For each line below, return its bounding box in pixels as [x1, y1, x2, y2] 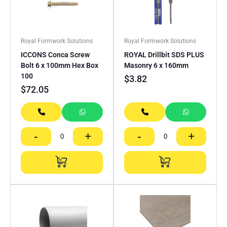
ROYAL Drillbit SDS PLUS [124, 51, 204, 59]
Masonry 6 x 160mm [124, 61, 188, 70]
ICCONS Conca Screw [21, 51, 90, 59]
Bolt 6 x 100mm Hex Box [21, 61, 98, 70]
